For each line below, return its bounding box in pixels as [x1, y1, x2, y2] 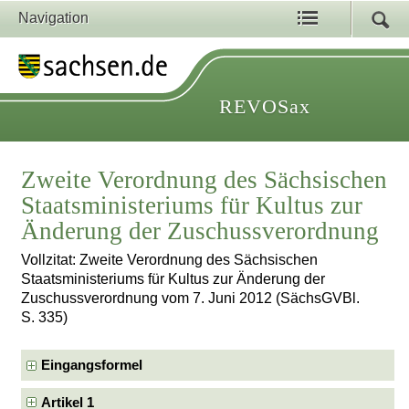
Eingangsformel [41, 357, 143, 372]
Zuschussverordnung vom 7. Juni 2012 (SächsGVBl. [21, 290, 361, 307]
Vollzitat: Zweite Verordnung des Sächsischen [21, 252, 319, 268]
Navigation [18, 10, 89, 26]
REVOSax [219, 95, 310, 118]
